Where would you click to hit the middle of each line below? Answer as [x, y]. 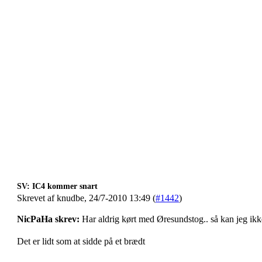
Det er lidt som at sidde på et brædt [81, 242]
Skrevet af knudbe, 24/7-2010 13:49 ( [86, 198]
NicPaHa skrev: [48, 219]
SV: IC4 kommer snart [57, 186]
